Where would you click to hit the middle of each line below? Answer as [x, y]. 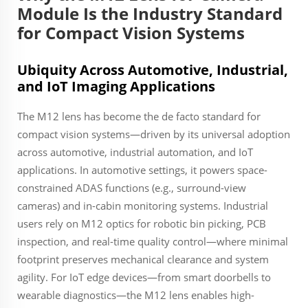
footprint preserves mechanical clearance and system [143, 259]
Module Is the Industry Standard [150, 13]
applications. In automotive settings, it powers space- [142, 170]
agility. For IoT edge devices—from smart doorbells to [144, 277]
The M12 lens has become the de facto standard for [139, 116]
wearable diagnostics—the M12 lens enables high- [136, 295]
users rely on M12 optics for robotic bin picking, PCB [142, 223]
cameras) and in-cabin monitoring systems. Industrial [143, 206]
